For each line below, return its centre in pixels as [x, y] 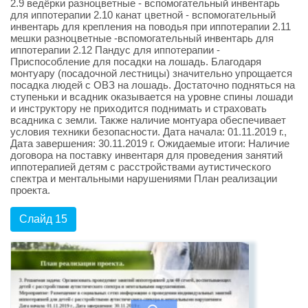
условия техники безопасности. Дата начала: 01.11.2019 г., [148, 132]
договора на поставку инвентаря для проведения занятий [146, 155]
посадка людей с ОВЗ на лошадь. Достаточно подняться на [153, 85]
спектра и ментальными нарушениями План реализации [144, 179]
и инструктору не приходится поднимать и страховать [139, 109]
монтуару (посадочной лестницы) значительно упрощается [151, 74]
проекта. [30, 190]
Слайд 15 [43, 219]
